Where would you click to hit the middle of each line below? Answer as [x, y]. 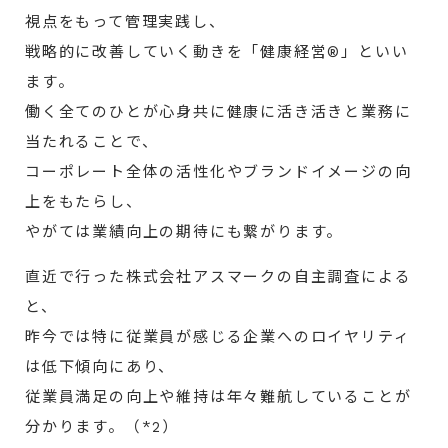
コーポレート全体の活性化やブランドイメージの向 [218, 171]
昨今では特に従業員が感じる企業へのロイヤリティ [218, 336]
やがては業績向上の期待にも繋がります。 [184, 231]
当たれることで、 [92, 141]
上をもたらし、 [84, 201]
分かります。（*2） [102, 426]
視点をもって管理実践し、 [125, 21]
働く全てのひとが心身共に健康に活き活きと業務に [218, 111]
